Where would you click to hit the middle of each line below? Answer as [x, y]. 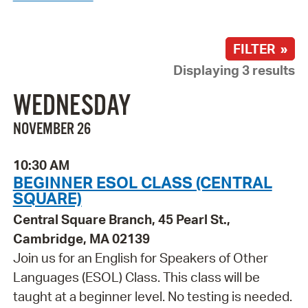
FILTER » [261, 48]
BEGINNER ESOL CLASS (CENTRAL [142, 183]
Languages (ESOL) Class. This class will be [136, 277]
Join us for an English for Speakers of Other [140, 258]
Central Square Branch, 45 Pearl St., [121, 220]
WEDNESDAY [71, 107]
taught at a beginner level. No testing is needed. [152, 297]
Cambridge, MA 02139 [81, 239]
